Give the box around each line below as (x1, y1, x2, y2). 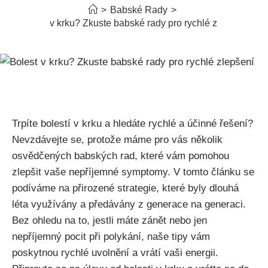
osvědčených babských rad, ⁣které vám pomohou (12, 150, 229, 162)
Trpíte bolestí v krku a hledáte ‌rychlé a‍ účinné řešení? (12, 117, 253, 129)
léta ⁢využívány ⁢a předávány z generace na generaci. (12, 198, 246, 210)
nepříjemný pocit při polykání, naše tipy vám (12, 230, 210, 242)
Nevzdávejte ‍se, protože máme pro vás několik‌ (12, 133, 223, 145)
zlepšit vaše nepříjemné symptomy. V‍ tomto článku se (12, 166, 254, 178)
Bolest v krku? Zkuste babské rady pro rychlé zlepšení (20, 18, 248, 28)
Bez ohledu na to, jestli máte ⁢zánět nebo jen (12, 214, 207, 226)
